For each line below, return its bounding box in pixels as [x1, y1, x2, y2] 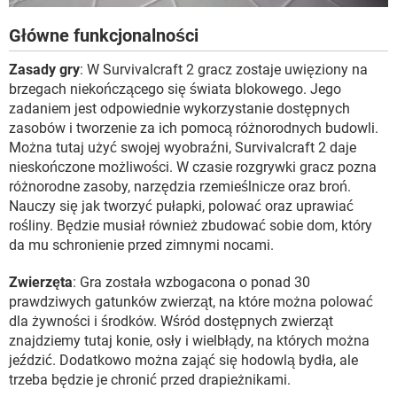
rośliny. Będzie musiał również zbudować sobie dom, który [9, 216, 372, 234]
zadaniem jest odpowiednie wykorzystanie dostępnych [9, 99, 350, 117]
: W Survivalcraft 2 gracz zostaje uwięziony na [80, 60, 368, 78]
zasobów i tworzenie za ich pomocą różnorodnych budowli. [9, 119, 378, 136]
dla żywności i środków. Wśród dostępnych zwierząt [9, 312, 333, 330]
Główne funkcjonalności [9, 24, 198, 46]
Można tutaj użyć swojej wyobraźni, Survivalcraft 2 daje [9, 138, 356, 156]
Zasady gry [9, 60, 80, 78]
